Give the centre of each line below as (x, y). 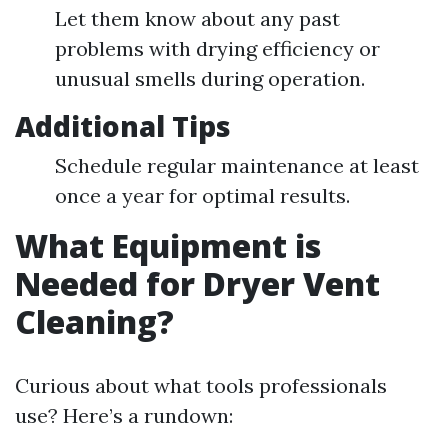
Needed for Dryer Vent (197, 284)
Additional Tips (123, 126)
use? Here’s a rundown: (124, 416)
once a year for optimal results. (202, 196)
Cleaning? (94, 322)
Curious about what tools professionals (201, 386)
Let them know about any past (197, 19)
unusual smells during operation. (210, 79)
